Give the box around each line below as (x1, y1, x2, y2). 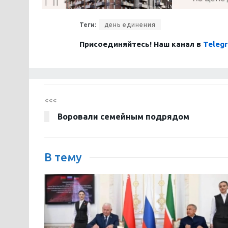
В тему (44, 150, 82, 163)
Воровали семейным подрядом (58, 111, 189, 121)
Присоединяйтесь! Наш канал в (79, 39, 203, 48)
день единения (104, 21, 156, 28)
